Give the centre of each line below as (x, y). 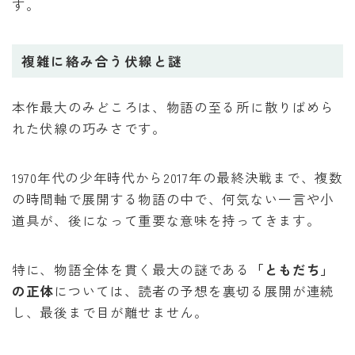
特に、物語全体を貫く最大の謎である (131, 270)
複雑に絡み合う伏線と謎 (102, 61)
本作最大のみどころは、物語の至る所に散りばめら (174, 107)
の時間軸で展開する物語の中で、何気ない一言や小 (174, 199)
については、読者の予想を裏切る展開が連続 (195, 291)
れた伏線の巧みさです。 (89, 129)
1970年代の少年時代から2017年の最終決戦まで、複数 (177, 178)
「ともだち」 (292, 270)
